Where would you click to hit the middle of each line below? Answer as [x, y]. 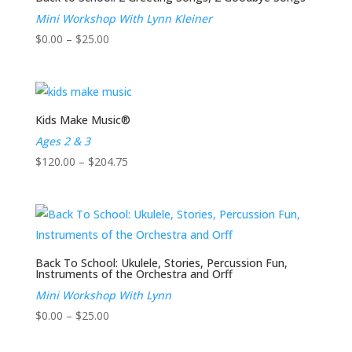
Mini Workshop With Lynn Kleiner [123, 18]
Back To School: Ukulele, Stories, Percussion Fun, [161, 263]
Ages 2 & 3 [62, 141]
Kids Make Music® [82, 119]
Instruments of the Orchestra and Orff [134, 274]
